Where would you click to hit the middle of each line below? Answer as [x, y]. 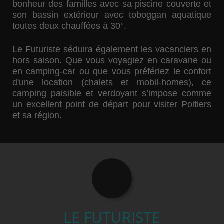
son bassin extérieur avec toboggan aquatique [112, 15]
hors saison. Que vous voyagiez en [87, 61]
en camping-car [44, 72]
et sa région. [37, 116]
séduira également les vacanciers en [136, 50]
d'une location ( [48, 83]
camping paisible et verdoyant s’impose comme [112, 94]
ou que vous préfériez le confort [144, 72]
